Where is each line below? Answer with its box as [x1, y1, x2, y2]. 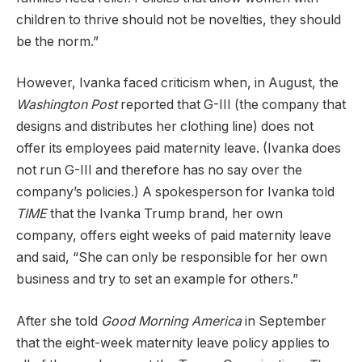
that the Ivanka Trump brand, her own [47, 206, 283, 222]
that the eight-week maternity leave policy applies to [16, 335, 330, 351]
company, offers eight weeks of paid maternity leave [16, 228, 331, 244]
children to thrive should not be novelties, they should [16, 11, 341, 27]
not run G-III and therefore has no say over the [16, 162, 302, 179]
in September [242, 313, 326, 329]
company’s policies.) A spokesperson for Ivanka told [16, 184, 335, 200]
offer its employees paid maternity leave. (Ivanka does [16, 141, 341, 157]
